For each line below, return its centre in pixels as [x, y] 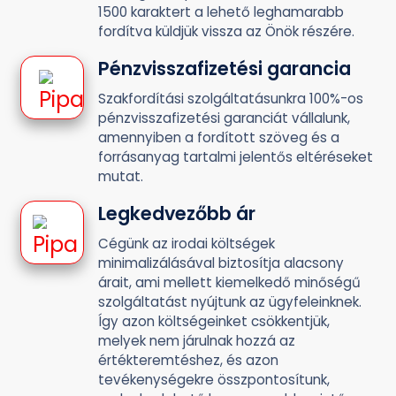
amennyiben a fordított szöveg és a [219, 137]
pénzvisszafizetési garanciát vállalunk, [224, 118]
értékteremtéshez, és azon [188, 360]
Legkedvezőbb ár [177, 213]
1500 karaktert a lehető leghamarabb [221, 11]
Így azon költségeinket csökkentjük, [214, 321]
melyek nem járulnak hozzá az [197, 340]
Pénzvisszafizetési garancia [225, 68]
